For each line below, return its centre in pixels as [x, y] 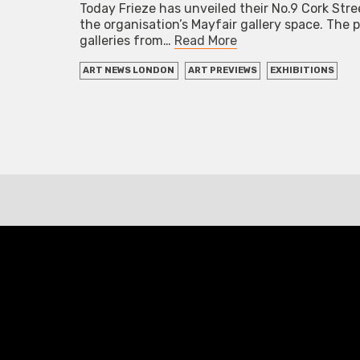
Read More [206, 40]
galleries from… [127, 40]
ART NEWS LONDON [129, 71]
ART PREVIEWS [222, 71]
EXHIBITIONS [303, 71]
